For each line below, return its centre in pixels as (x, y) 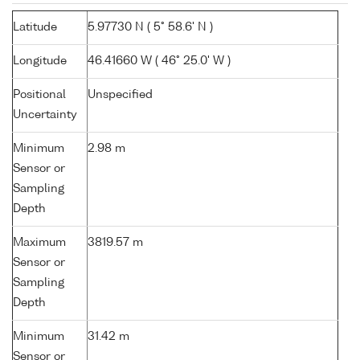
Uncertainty (45, 115)
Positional (39, 95)
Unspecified (120, 95)
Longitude (40, 61)
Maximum (39, 243)
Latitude (35, 28)
